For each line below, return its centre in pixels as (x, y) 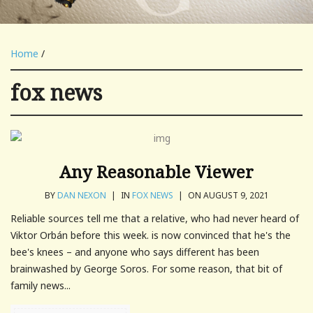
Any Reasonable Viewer (156, 171)
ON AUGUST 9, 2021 (227, 195)
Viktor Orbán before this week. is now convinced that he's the (151, 235)
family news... (41, 285)
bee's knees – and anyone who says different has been (135, 252)
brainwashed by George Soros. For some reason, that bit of (146, 268)
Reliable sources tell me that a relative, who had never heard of (155, 218)
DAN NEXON (81, 195)
